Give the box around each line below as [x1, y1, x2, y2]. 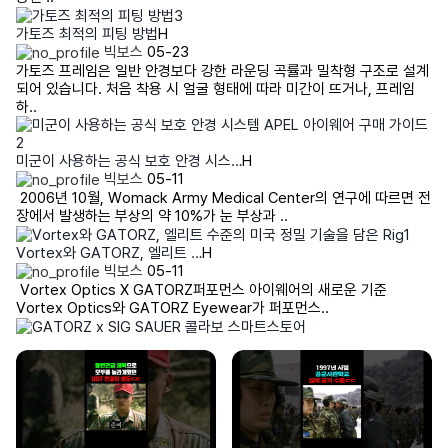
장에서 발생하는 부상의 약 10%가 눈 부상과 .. [16, 207, 288, 226]
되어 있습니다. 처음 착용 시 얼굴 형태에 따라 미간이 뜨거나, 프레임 [16, 80, 415, 99]
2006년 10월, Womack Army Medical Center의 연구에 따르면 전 [16, 189, 431, 208]
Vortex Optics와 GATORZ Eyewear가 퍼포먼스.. [16, 299, 329, 318]
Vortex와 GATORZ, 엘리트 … [16, 244, 202, 263]
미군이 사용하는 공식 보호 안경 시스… [16, 152, 242, 171]
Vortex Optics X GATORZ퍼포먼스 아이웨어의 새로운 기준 [16, 281, 387, 300]
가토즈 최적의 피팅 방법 [16, 25, 158, 44]
